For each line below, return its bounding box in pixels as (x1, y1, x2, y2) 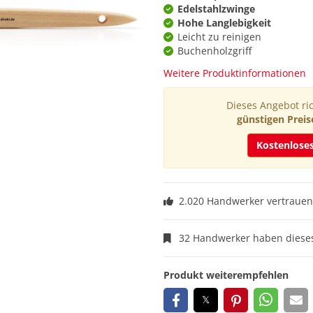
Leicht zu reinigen (177, 30, 261, 43)
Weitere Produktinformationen (163, 66, 306, 80)
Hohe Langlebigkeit (177, 16, 271, 29)
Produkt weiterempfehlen (163, 268, 289, 282)
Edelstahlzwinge (177, 2, 255, 15)
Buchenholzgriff (177, 44, 252, 57)
